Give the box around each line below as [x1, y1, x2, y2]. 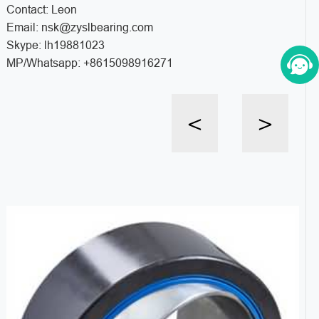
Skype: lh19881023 [6, 38, 105, 51]
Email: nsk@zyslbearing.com [6, 21, 153, 33]
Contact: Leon [6, 3, 77, 16]
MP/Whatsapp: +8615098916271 [6, 56, 173, 69]
